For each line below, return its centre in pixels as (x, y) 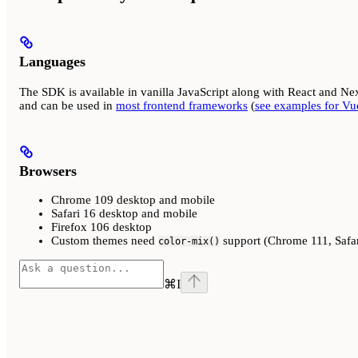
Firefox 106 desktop (101, 227)
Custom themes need (105, 241)
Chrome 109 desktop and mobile (133, 200)
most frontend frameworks (182, 105)
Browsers (48, 171)
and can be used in (68, 105)
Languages (52, 62)
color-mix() (189, 242)
